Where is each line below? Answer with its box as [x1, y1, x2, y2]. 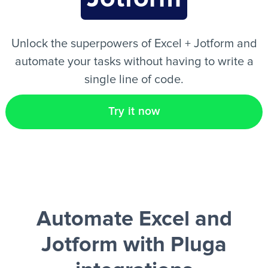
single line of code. [84, 74, 184, 86]
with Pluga [118, 234, 227, 256]
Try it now [108, 106, 160, 117]
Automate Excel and [36, 209, 232, 230]
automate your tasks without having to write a [14, 56, 254, 68]
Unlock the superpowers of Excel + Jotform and [11, 38, 257, 50]
